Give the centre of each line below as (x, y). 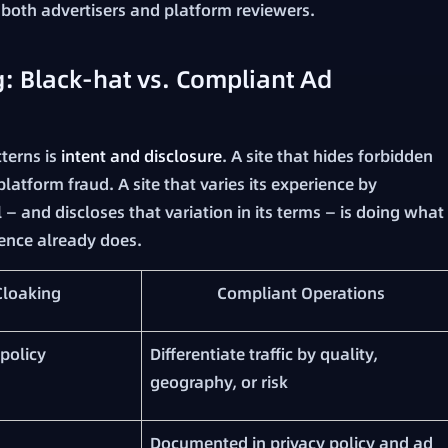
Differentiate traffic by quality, (264, 354)
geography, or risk (219, 382)
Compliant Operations (300, 293)
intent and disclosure (141, 156)
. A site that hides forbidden (327, 156)
